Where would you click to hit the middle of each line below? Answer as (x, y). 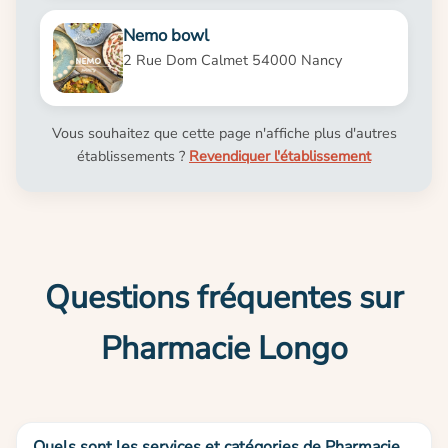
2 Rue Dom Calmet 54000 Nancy (232, 60)
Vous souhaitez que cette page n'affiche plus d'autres (224, 132)
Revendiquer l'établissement (280, 155)
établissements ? (133, 155)
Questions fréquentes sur (224, 297)
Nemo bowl (165, 36)
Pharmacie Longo (224, 348)
